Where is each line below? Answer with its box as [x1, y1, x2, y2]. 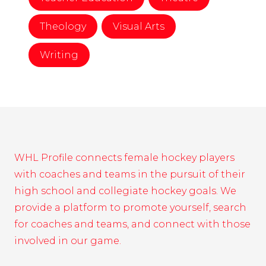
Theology [40, 21, 87, 33]
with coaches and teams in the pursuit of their [14, 169, 245, 180]
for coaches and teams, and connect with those [14, 218, 251, 230]
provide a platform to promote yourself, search [14, 202, 246, 214]
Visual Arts [112, 21, 164, 33]
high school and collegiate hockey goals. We [14, 185, 236, 197]
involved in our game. [14, 235, 121, 247]
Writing [40, 49, 79, 61]
